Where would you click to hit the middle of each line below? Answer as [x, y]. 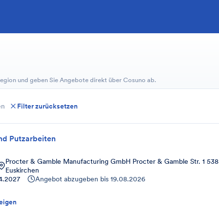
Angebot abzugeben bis [72, 179]
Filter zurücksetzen [47, 106]
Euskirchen [22, 170]
